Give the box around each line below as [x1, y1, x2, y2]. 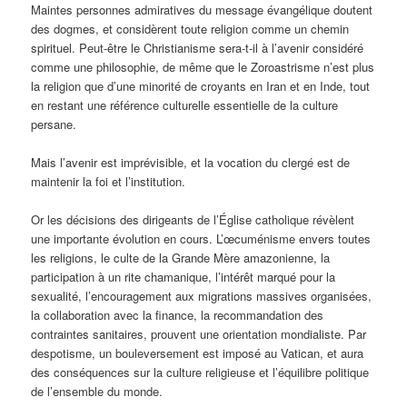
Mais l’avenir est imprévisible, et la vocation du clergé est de [31, 153, 351, 171]
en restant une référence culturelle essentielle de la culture [31, 95, 339, 114]
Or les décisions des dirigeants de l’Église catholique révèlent [31, 210, 355, 228]
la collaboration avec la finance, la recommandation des [31, 305, 324, 323]
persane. [31, 114, 77, 133]
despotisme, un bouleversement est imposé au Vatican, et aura [31, 343, 364, 362]
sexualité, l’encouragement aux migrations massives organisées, [31, 286, 372, 304]
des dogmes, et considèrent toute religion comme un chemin [31, 19, 350, 37]
